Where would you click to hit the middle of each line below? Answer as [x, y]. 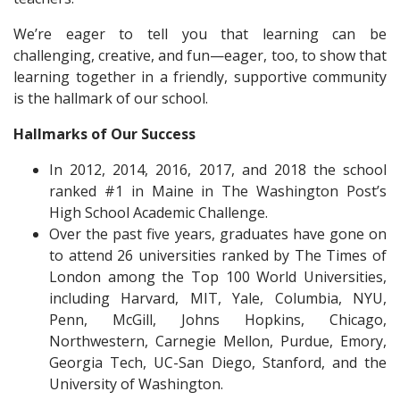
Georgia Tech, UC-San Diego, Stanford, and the [218, 362]
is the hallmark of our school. [111, 98]
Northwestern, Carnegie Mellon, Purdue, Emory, [218, 341]
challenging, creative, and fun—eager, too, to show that [200, 55]
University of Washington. [136, 384]
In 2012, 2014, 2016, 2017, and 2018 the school [218, 170]
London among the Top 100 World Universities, [218, 277]
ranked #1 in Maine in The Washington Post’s [218, 191]
